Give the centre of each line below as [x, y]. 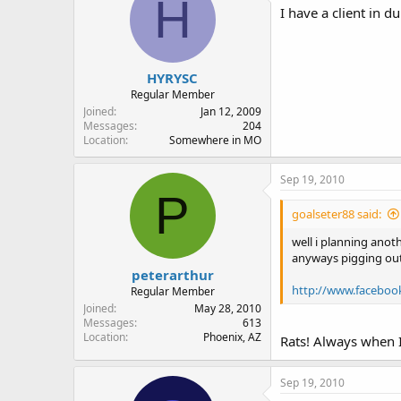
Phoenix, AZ [232, 337]
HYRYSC [172, 78]
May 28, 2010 [228, 308]
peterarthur [172, 274]
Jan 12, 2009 [231, 111]
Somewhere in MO [215, 140]
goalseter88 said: [337, 214]
